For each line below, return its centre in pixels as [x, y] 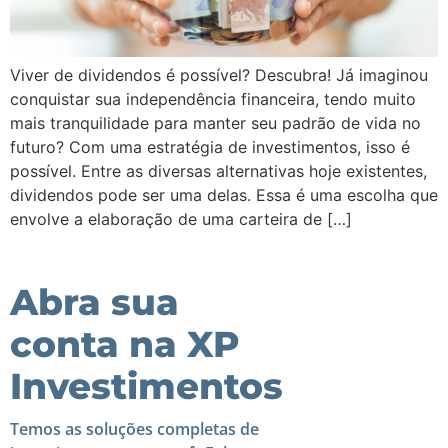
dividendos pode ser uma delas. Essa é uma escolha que [224, 195]
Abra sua [94, 302]
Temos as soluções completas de [134, 429]
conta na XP [125, 344]
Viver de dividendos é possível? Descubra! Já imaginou [219, 75]
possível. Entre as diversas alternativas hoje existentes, [218, 171]
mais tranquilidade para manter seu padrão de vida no [215, 123]
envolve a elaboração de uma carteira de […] [181, 219]
